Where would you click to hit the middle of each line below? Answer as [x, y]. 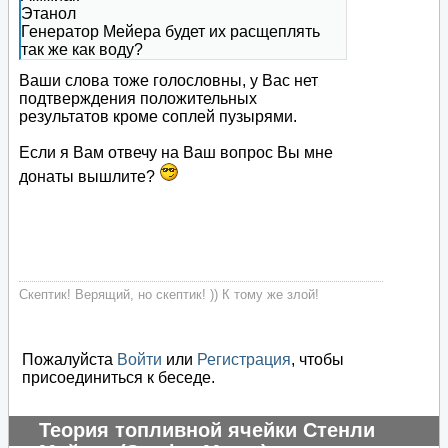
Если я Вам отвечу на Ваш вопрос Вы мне [176, 153]
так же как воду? [82, 50]
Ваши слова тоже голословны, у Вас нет [168, 81]
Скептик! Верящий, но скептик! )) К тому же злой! [169, 295]
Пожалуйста [69, 360]
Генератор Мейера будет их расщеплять [170, 32]
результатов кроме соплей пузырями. [158, 117]
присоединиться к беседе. [118, 378]
